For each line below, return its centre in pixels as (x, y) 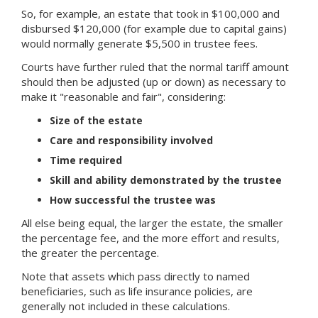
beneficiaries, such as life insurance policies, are (137, 291)
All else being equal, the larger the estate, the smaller (152, 223)
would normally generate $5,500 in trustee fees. (139, 44)
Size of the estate (96, 121)
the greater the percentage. (90, 253)
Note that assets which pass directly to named (136, 276)
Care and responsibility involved (131, 141)
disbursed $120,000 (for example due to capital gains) (154, 29)
